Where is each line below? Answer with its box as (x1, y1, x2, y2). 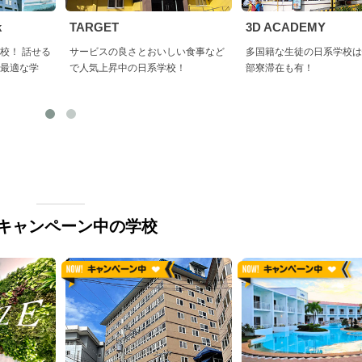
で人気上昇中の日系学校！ (69, 62, 186, 74)
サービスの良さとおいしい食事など (69, 46, 225, 58)
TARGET (69, 20, 119, 35)
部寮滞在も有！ (246, 62, 314, 74)
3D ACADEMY (246, 20, 326, 35)
